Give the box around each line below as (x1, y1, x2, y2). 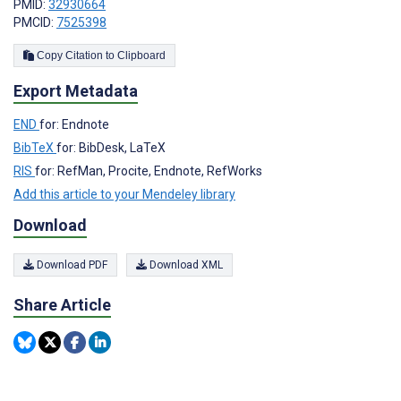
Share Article (13, 295, 111, 315)
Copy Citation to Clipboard (117, 48, 166, 62)
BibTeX (13, 140, 56, 155)
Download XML (147, 259, 223, 272)
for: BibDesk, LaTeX (56, 140, 166, 155)
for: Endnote (39, 116, 109, 132)
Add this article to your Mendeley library (13, 186, 235, 201)
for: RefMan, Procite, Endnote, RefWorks (35, 163, 262, 178)
